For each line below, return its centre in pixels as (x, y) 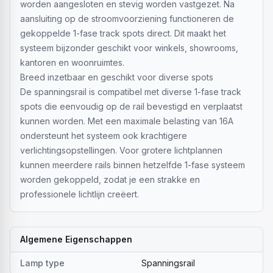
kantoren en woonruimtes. (72, 62)
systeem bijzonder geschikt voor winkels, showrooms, (129, 48)
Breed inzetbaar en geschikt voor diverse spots (117, 77)
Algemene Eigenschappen (76, 239)
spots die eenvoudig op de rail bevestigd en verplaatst (131, 106)
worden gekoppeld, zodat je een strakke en (110, 179)
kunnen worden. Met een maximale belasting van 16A (127, 121)
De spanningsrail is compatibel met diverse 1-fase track (131, 92)
